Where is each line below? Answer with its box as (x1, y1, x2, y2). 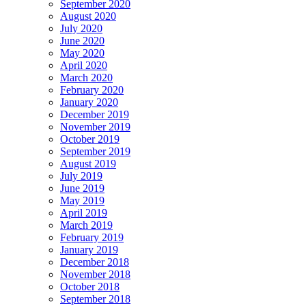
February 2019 (60, 231, 124, 243)
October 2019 (60, 133, 120, 145)
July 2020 (60, 22, 102, 34)
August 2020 (60, 10, 116, 22)
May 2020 (60, 46, 105, 59)
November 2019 (60, 120, 130, 133)
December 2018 (60, 255, 129, 268)
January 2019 (60, 243, 118, 255)
